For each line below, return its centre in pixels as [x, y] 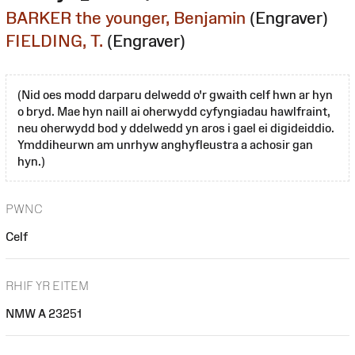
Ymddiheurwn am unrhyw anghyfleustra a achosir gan [165, 144]
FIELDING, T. [54, 40]
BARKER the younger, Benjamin [126, 17]
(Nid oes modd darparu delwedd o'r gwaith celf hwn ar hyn [175, 94]
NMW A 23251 [44, 314]
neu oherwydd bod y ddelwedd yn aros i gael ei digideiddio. [176, 128]
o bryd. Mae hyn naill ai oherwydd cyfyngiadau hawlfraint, [174, 111]
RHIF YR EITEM [47, 286]
